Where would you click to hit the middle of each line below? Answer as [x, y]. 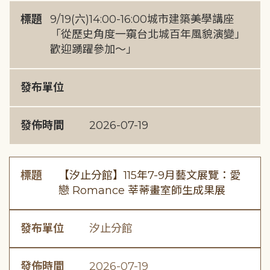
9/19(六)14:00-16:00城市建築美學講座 [142, 19]
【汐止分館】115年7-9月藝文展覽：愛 [149, 175]
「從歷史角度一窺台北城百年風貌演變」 [147, 34]
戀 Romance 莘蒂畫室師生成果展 [142, 190]
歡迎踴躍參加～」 [93, 49]
